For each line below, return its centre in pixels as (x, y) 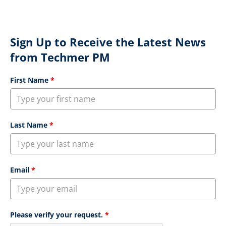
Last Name (29, 125)
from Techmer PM (60, 57)
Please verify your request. (56, 215)
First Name (29, 80)
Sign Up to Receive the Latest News (108, 42)
